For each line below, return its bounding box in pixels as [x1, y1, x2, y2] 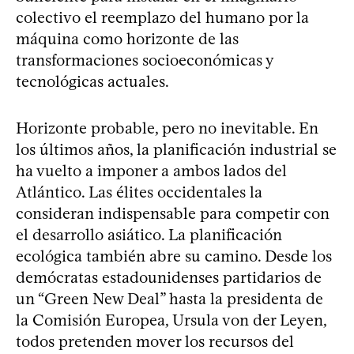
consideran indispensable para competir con [16, 204, 330, 224]
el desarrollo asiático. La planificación [16, 225, 282, 245]
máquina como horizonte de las [16, 29, 239, 49]
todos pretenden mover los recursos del [16, 332, 294, 352]
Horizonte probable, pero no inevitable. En [16, 119, 318, 138]
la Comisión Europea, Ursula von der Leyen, [16, 311, 326, 330]
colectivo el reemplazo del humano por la [16, 8, 309, 28]
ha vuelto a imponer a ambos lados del [16, 161, 287, 181]
